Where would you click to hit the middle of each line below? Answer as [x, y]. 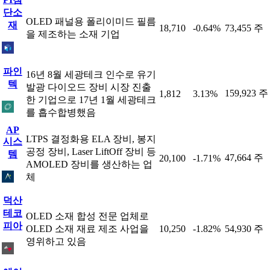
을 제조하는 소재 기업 [73, 34]
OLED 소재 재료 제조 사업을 [87, 229]
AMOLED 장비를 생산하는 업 [89, 164]
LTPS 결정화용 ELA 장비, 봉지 [91, 139]
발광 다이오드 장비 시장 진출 [89, 87]
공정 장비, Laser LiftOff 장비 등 [91, 152]
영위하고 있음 [56, 241]
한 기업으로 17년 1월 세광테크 [91, 100]
